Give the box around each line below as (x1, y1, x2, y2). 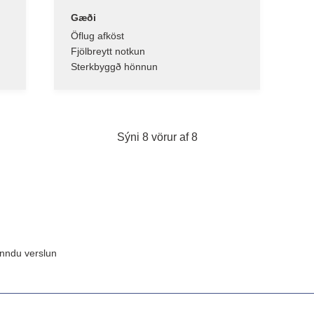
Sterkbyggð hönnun (71, 60, 158, 72)
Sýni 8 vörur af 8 (116, 130, 198, 143)
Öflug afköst (71, 29, 125, 41)
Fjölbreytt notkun (71, 45, 146, 57)
